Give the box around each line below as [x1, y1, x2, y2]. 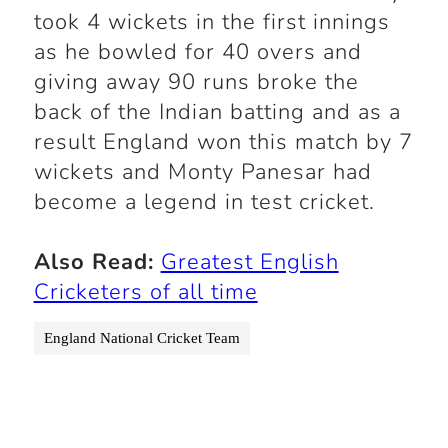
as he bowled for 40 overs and [33, 37, 362, 68]
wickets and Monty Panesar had [33, 157, 372, 188]
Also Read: [33, 247, 154, 278]
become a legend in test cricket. [33, 187, 375, 218]
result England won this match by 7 [33, 127, 413, 158]
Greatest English [160, 247, 339, 278]
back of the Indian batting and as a [33, 97, 401, 128]
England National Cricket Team [43, 330, 240, 347]
